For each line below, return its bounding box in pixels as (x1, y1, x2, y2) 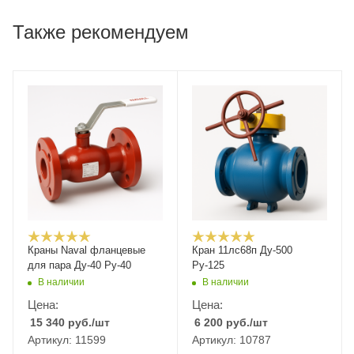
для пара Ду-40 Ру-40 (28, 259, 131, 271)
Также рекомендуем (13, 21, 189, 43)
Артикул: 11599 (28, 333, 106, 346)
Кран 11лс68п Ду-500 (192, 244, 292, 256)
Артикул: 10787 (192, 333, 271, 346)
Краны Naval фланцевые (28, 244, 145, 256)
